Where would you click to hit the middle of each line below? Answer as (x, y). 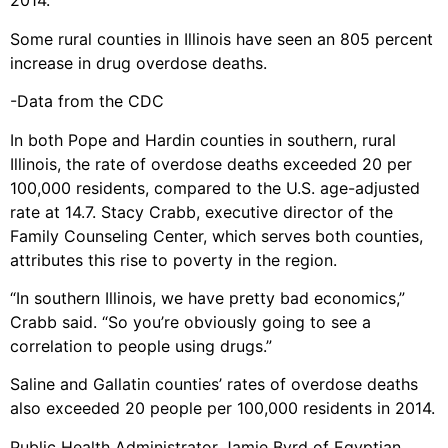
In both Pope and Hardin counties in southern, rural (203, 139)
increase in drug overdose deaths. (138, 62)
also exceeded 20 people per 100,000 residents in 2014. (222, 408)
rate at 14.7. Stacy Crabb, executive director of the (201, 211)
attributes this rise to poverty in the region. (173, 259)
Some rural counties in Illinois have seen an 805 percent (221, 38)
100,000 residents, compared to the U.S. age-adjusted (215, 187)
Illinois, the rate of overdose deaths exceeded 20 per (211, 163)
